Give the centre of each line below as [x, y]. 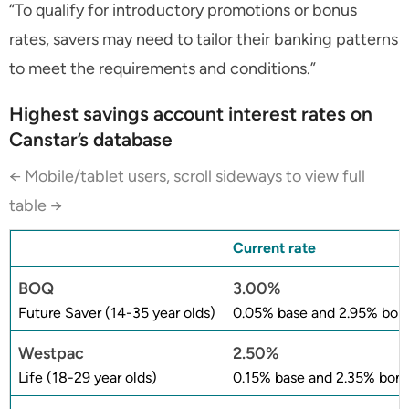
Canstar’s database [91, 139]
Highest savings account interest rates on [191, 113]
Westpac [51, 353]
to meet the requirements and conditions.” [163, 68]
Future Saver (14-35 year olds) [117, 312]
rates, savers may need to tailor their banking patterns [204, 39]
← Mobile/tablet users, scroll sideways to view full [187, 176]
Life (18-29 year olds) [88, 377]
